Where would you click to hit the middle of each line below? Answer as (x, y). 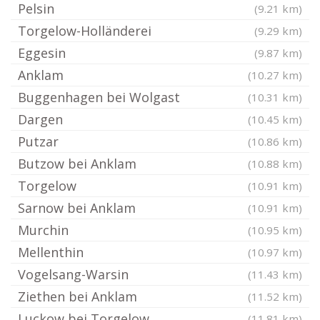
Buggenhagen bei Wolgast (99, 97)
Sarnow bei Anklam (77, 208)
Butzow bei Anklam (77, 164)
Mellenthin (51, 252)
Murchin (43, 230)
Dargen (40, 119)
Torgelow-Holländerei (85, 31)
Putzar (38, 141)
